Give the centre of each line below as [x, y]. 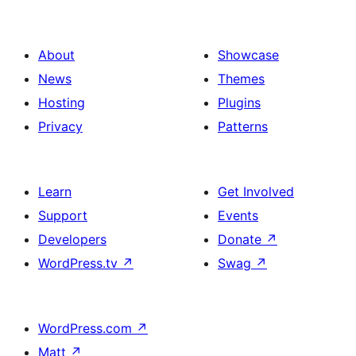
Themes [241, 78]
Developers [72, 239]
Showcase [248, 54]
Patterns [243, 126]
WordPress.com [87, 328]
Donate [242, 239]
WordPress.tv [80, 263]
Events [238, 215]
